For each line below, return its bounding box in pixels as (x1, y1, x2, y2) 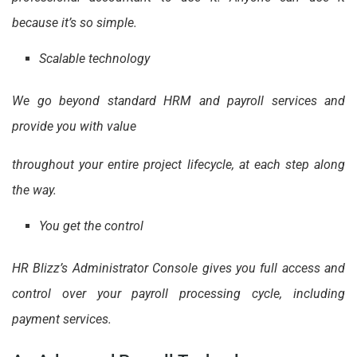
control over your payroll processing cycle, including (12, 286, 345, 302)
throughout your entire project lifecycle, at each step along (12, 157, 345, 173)
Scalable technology (39, 51, 151, 67)
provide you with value (12, 119, 136, 135)
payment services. (12, 312, 112, 328)
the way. (12, 182, 57, 198)
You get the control (39, 218, 144, 234)
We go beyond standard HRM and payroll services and (12, 93, 345, 109)
